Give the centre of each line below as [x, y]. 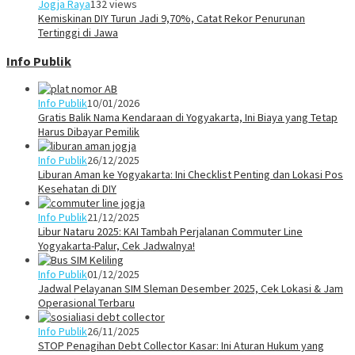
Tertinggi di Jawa [78, 33]
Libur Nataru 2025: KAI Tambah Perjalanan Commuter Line [170, 232]
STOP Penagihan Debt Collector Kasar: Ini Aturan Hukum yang [181, 346]
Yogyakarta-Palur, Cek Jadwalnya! [116, 246]
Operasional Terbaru [86, 303]
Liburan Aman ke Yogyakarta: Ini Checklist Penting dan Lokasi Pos [191, 175]
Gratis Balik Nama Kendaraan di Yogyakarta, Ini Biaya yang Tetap [188, 118]
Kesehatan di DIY [77, 189]
